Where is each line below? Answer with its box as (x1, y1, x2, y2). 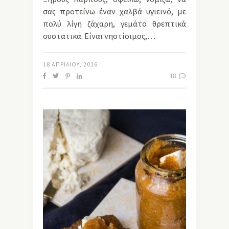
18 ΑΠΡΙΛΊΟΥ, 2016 (43, 60, 98, 68)
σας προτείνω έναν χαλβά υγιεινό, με (43, 6, 186, 17)
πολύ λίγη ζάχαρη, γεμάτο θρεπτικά (43, 18, 186, 29)
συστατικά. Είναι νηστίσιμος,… (43, 31, 155, 41)
